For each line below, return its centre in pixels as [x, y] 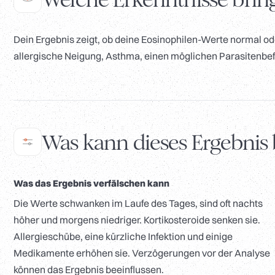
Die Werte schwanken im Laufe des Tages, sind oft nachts [138, 203]
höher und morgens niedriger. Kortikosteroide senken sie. [137, 220]
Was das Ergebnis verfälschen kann [91, 184]
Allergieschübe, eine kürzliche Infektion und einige [123, 237]
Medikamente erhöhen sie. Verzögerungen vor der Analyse [142, 253]
